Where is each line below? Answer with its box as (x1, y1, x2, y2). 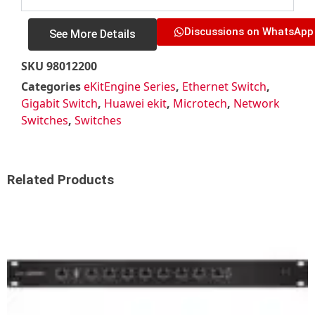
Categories (21, 79, 81, 95)
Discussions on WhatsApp (184, 25, 314, 39)
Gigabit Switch (21, 96, 98, 112)
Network (233, 96, 280, 112)
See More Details (49, 27, 136, 41)
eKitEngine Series (84, 79, 176, 95)
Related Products (7, 172, 114, 188)
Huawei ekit (104, 96, 167, 112)
